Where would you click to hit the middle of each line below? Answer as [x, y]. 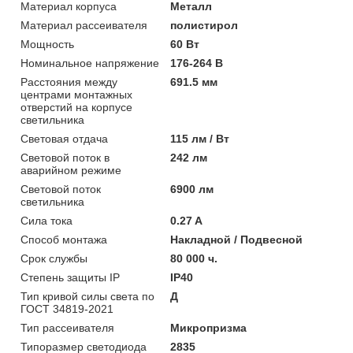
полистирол [204, 25]
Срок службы [54, 258]
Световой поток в [65, 157]
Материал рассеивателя [84, 25]
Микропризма [209, 327]
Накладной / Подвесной [237, 239]
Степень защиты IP [70, 277]
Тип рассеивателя [67, 327]
